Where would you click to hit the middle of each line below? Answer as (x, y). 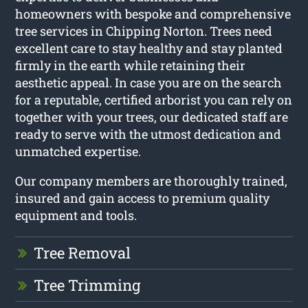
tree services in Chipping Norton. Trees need (144, 31)
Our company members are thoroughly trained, (152, 181)
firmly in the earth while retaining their (131, 66)
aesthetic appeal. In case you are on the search (149, 83)
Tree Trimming (87, 285)
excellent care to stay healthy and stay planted (149, 48)
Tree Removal (82, 253)
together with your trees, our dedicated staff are (152, 117)
